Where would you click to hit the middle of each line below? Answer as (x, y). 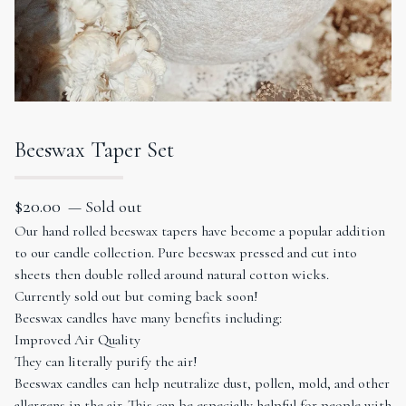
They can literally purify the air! (106, 362)
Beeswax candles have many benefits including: (148, 318)
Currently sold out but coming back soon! (136, 296)
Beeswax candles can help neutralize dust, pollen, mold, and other (202, 383)
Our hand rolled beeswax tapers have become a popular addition (200, 231)
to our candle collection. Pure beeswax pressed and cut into (186, 253)
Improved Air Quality (77, 340)
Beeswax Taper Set (94, 150)
